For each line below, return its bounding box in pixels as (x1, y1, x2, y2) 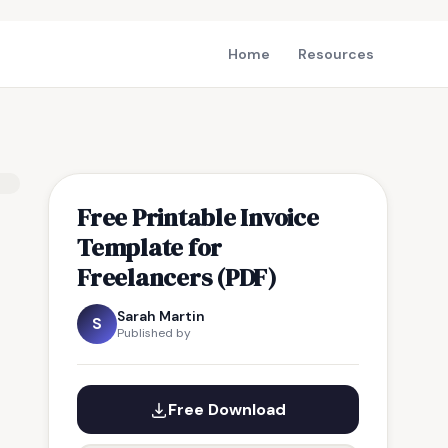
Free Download (168, 399, 286, 420)
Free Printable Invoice (77, 200, 319, 234)
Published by (117, 325, 191, 341)
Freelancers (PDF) (77, 260, 277, 294)
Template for (77, 230, 223, 264)
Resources (298, 45, 374, 63)
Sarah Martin (117, 307, 205, 325)
